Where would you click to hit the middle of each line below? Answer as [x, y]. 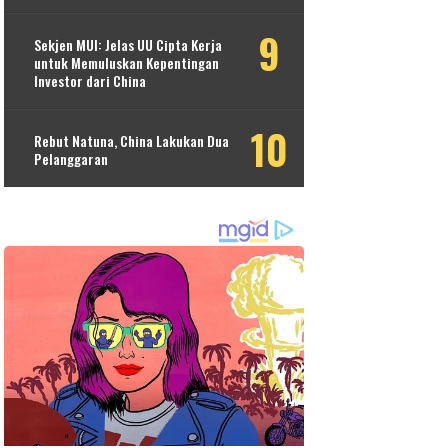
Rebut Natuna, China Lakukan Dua [132, 141]
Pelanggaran [71, 159]
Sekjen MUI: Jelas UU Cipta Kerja [128, 45]
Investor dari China [90, 81]
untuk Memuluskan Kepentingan [127, 63]
